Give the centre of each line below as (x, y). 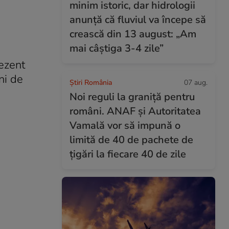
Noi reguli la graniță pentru (132, 97)
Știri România (91, 83)
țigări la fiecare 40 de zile (128, 154)
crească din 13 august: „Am (133, 34)
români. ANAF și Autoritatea (135, 111)
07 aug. (196, 83)
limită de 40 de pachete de (131, 140)
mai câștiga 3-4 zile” (117, 48)
